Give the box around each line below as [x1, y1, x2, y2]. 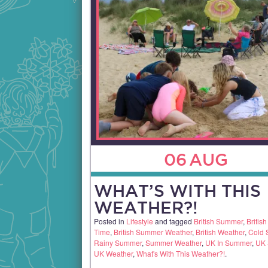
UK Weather [94, 248, 133, 259]
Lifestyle [126, 216, 153, 227]
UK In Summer [205, 237, 252, 248]
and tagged [155, 216, 194, 227]
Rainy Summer [94, 237, 142, 248]
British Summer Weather [114, 227, 192, 237]
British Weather [196, 227, 245, 237]
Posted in [94, 216, 126, 227]
